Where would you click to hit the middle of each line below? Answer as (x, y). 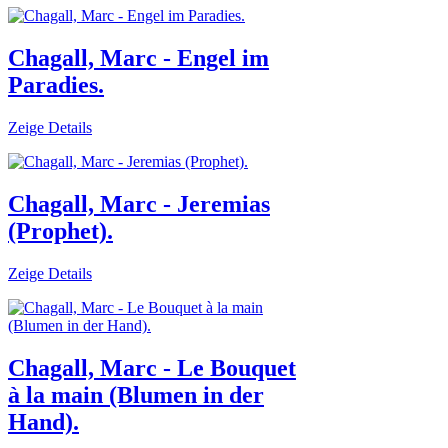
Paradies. (56, 85)
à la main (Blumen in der (136, 394)
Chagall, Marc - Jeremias (139, 204)
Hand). (43, 421)
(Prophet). (60, 231)
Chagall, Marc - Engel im (138, 58)
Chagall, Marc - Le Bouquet (152, 367)
